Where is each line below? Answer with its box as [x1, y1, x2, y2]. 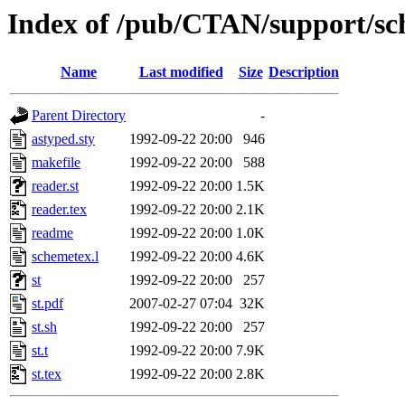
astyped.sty [32, 131, 95, 147]
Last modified [138, 64, 223, 80]
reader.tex [32, 202, 87, 218]
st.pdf [32, 296, 63, 312]
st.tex [32, 366, 61, 382]
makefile [32, 155, 80, 171]
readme [32, 225, 73, 241]
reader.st [32, 178, 79, 194]
